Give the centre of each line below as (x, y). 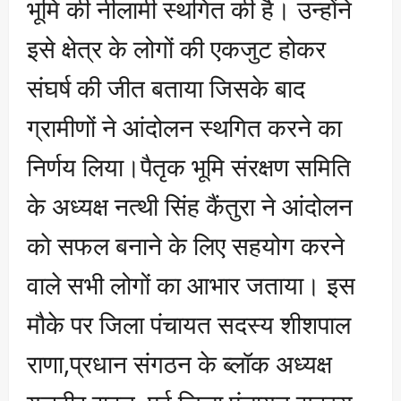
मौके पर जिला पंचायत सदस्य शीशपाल (189, 324)
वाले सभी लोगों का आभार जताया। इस (191, 284)
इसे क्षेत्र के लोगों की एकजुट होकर (176, 48)
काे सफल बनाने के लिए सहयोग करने (186, 245)
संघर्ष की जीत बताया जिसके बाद (166, 87)
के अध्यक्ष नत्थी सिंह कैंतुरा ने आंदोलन (190, 205)
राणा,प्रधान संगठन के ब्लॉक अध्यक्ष (179, 363)
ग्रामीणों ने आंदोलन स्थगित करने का (184, 127)
